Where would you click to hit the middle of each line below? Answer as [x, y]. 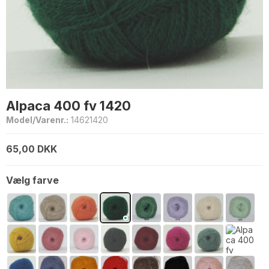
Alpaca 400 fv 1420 [68, 105]
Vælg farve [32, 180]
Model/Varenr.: [37, 119]
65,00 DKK [32, 150]
